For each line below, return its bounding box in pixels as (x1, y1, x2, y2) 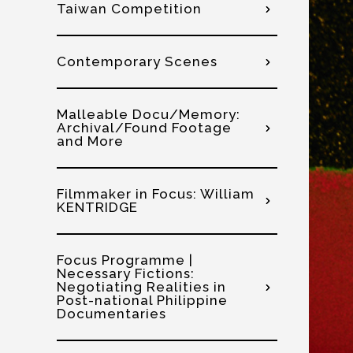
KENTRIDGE (57, 199, 138, 215)
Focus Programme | (57, 252, 193, 268)
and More (57, 133, 124, 149)
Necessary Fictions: (57, 266, 195, 281)
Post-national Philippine (57, 292, 228, 308)
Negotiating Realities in (57, 279, 226, 295)
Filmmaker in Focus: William (57, 186, 255, 202)
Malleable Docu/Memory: (57, 106, 240, 122)
